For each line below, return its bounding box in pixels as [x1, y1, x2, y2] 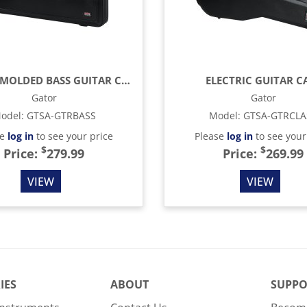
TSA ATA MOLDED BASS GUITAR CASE [121, 73, 130, 87]
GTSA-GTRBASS [26, 109, 96, 122]
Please [194, 130, 227, 143]
